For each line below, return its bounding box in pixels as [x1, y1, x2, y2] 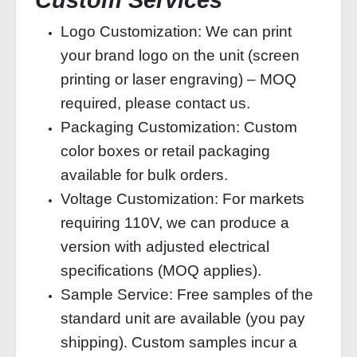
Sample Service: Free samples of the [61, 286, 313, 303]
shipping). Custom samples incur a [61, 334, 297, 351]
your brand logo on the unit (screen [61, 47, 300, 64]
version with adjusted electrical [61, 238, 269, 255]
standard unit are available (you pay [61, 310, 305, 327]
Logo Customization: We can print [61, 23, 292, 40]
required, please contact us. [61, 95, 250, 112]
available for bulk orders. [61, 167, 228, 183]
